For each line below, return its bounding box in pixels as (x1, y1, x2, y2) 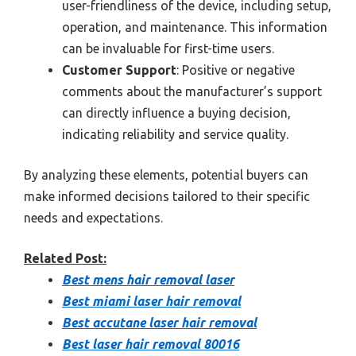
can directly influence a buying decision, (62, 106, 291, 120)
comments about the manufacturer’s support (62, 84, 322, 99)
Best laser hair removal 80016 (62, 337, 239, 351)
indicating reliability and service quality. (62, 127, 288, 141)
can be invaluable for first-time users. (62, 41, 274, 56)
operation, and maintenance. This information (62, 20, 327, 34)
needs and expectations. (24, 211, 163, 225)
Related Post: (24, 251, 106, 265)
